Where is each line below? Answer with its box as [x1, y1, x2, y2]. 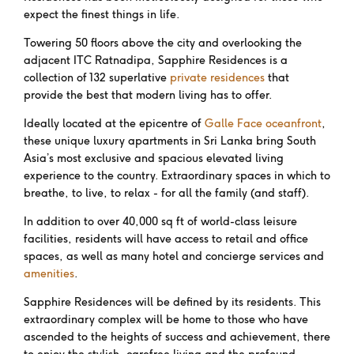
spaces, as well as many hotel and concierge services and [24, 248, 324, 263]
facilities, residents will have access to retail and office [24, 231, 308, 246]
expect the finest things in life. [24, 6, 180, 21]
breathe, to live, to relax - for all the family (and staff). [24, 185, 310, 200]
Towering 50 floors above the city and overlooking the [24, 35, 302, 50]
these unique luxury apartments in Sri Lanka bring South [24, 133, 316, 148]
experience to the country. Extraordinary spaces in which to [24, 168, 330, 183]
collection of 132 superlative [24, 70, 170, 85]
